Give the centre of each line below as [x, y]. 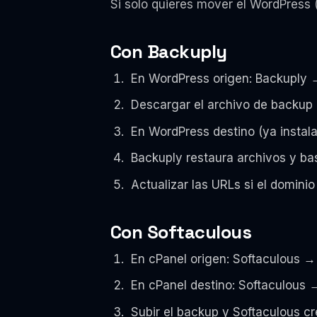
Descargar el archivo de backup [221, 105]
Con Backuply [169, 52]
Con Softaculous [181, 232]
